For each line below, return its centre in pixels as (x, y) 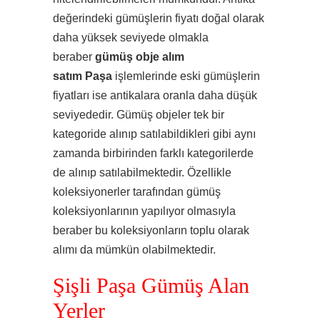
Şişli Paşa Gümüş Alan (151, 286)
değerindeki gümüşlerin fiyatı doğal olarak (159, 18)
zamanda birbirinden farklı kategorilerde (153, 153)
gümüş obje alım (140, 57)
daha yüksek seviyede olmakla (131, 37)
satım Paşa (84, 76)
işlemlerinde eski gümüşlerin (187, 76)
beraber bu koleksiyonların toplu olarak (151, 230)
